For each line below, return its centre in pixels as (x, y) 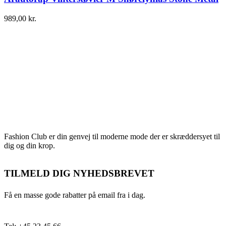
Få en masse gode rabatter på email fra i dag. (75, 195)
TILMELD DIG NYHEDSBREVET (79, 173)
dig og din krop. (30, 146)
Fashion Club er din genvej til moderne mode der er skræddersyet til (112, 137)
